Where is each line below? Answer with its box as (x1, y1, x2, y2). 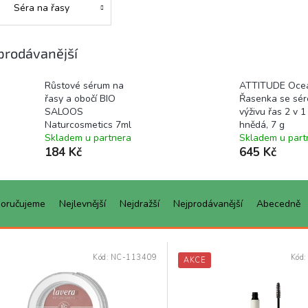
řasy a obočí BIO (45, 92, 115, 105)
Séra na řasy (14, 1, 69, 15)
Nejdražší (120, 197, 159, 210)
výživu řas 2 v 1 (239, 105, 306, 118)
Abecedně (256, 197, 300, 210)
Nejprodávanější (173, 197, 243, 210)
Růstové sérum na (45, 79, 124, 92)
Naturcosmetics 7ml (45, 118, 131, 131)
